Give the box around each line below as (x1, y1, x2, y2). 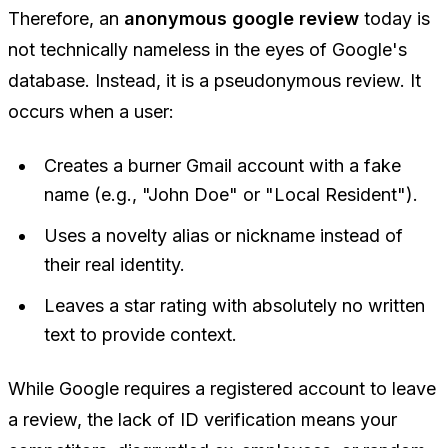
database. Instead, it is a (8, 70, 214, 92)
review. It (341, 70, 421, 92)
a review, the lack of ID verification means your (8, 409, 397, 431)
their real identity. (44, 254, 185, 276)
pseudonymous (214, 70, 341, 92)
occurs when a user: (8, 101, 174, 123)
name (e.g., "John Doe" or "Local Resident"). (44, 184, 418, 206)
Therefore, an (8, 8, 124, 30)
